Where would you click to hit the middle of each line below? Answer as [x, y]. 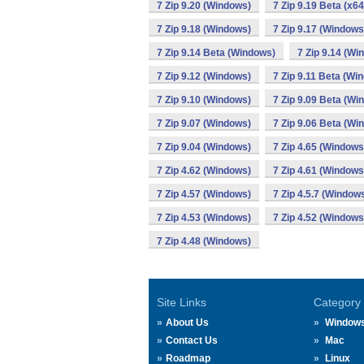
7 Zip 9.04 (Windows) [204, 147]
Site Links [182, 302]
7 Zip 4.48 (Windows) [204, 241]
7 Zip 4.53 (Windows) [204, 218]
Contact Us [192, 340]
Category [337, 302]
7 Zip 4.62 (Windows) [204, 171]
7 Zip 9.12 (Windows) [204, 76]
